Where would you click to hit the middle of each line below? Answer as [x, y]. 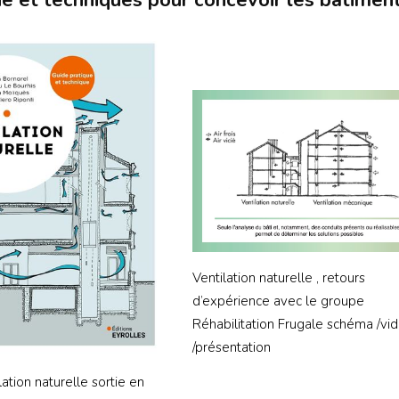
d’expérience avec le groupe [278, 301]
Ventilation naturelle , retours [278, 277]
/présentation [231, 347]
